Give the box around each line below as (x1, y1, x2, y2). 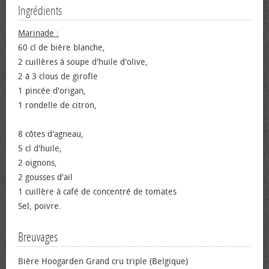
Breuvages (18, 230, 58, 244)
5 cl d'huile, (18, 144, 62, 154)
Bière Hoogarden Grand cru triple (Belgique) (18, 256, 188, 267)
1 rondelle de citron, (18, 100, 97, 110)
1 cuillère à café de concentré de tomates (18, 187, 177, 197)
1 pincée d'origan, (18, 86, 86, 96)
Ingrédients (18, 4, 62, 18)
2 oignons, (18, 158, 57, 168)
